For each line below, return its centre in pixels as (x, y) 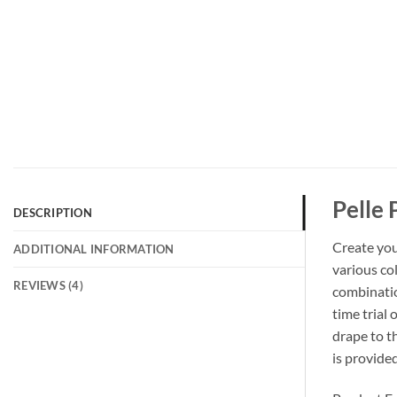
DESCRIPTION (53, 213)
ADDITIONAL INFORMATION (94, 249)
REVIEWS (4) (48, 286)
